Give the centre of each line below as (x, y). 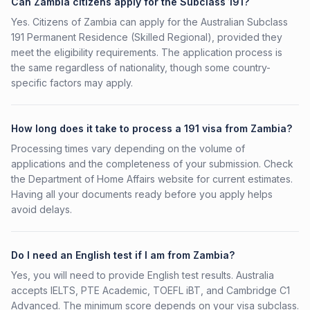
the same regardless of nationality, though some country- (141, 67)
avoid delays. (42, 209)
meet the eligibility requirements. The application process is (147, 52)
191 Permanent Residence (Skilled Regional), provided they (147, 37)
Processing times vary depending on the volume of (128, 148)
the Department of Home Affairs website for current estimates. (152, 179)
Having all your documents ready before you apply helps (142, 194)
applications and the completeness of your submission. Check (152, 164)
